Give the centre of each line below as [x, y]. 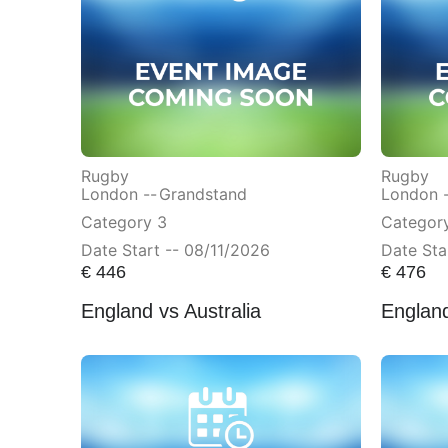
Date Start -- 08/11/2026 [175, 249]
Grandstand [202, 193]
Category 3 [123, 221]
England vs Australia [170, 311]
